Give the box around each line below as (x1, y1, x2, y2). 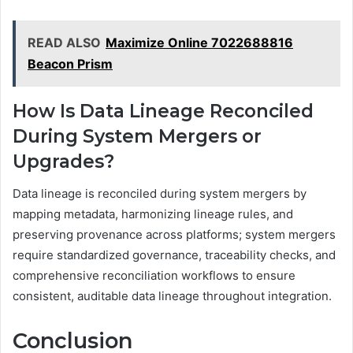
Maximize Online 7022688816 (106, 35, 293, 51)
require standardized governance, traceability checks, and (13, 247, 336, 262)
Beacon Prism (28, 56, 113, 72)
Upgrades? (13, 150, 114, 173)
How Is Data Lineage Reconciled (13, 100, 314, 123)
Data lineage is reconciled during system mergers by (13, 185, 307, 201)
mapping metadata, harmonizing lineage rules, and (13, 206, 293, 221)
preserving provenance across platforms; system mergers (13, 226, 336, 242)
